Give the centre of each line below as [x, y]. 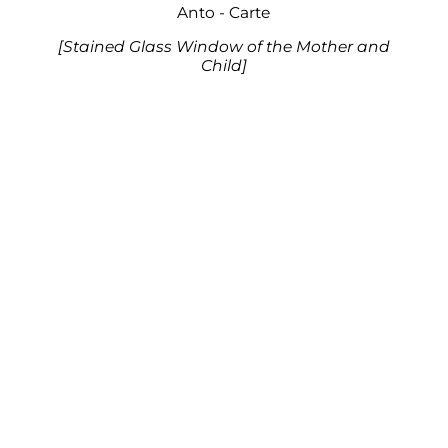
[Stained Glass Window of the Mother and [223, 47]
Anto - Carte [224, 12]
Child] [223, 66]
